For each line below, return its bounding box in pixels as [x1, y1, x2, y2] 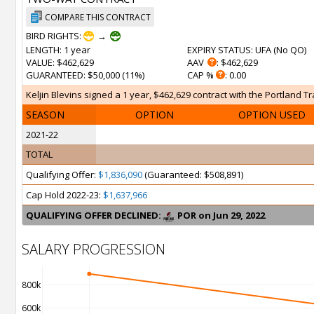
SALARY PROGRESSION [22, 240, 165, 259]
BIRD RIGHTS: [26, 29, 83, 42]
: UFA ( [251, 43, 276, 56]
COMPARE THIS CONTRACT [45, 11, 151, 23]
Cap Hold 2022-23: [26, 189, 103, 201]
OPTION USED [238, 108, 306, 121]
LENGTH [26, 43, 60, 56]
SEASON [26, 108, 64, 121]
